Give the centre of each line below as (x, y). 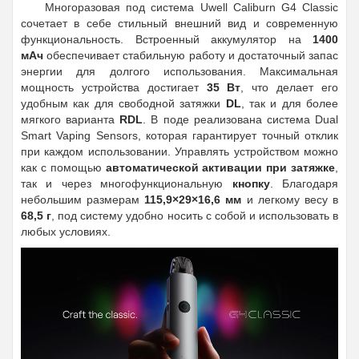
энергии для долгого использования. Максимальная (179, 71)
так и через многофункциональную (127, 183)
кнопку (251, 183)
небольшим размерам (83, 199)
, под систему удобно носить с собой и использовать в (195, 215)
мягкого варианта (71, 119)
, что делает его (290, 87)
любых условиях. (66, 231)
